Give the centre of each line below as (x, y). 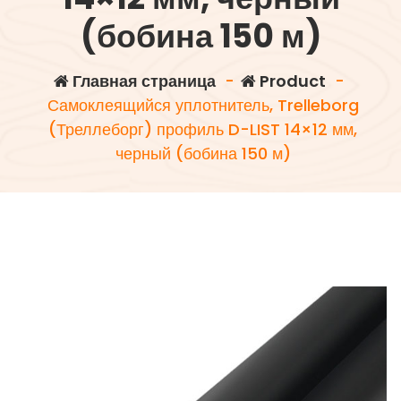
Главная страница (142, 81)
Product (291, 81)
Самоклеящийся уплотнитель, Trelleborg (203, 105)
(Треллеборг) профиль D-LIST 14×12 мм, (203, 129)
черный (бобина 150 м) (203, 154)
